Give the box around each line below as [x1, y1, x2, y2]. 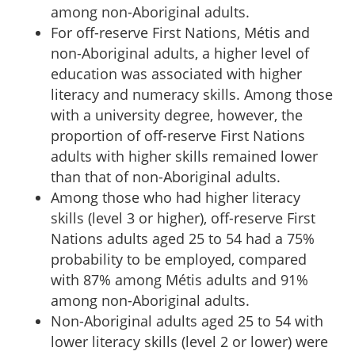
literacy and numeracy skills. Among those [51, 84, 333, 104]
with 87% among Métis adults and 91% [51, 269, 308, 289]
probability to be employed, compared [51, 249, 307, 269]
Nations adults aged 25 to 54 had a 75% [51, 228, 315, 248]
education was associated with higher [51, 63, 302, 83]
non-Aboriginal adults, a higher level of [51, 43, 309, 63]
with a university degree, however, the [51, 105, 303, 124]
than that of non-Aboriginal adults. [51, 166, 281, 186]
